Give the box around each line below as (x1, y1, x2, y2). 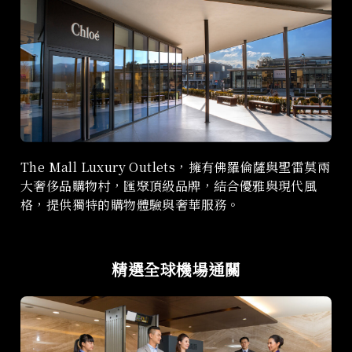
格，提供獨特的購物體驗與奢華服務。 (20, 196, 240, 214)
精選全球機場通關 (112, 258, 240, 281)
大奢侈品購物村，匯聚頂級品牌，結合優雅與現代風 (20, 177, 317, 196)
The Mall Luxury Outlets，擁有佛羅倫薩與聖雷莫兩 (20, 158, 330, 177)
